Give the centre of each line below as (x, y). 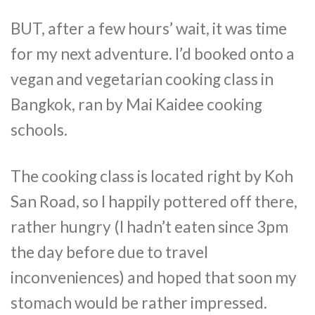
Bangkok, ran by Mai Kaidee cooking (136, 105)
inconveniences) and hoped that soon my (154, 277)
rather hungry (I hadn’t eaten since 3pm (149, 226)
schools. (39, 130)
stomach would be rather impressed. (139, 302)
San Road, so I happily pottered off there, (154, 201)
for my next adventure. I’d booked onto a (153, 54)
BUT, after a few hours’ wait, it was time (149, 29)
